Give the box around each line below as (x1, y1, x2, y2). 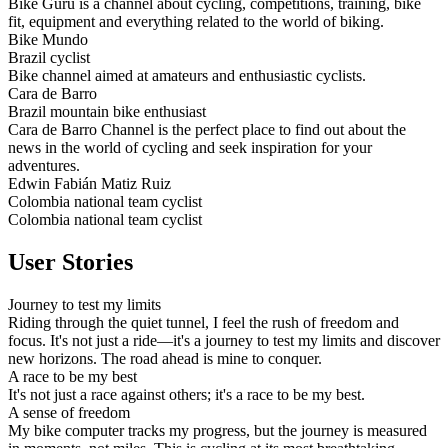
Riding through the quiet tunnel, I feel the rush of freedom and (8, 314, 399, 332)
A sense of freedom (8, 404, 130, 422)
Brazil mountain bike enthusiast (8, 103, 206, 121)
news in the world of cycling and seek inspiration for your (8, 139, 372, 157)
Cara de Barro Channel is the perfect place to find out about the (8, 121, 406, 139)
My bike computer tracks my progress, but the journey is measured (8, 422, 427, 440)
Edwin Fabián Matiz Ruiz (8, 175, 171, 193)
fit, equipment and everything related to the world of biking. (8, 13, 384, 31)
